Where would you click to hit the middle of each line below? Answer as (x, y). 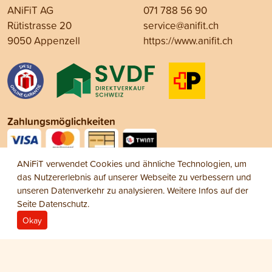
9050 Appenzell (44, 41)
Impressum (29, 250)
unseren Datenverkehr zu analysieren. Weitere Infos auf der (133, 190)
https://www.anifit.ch (188, 41)
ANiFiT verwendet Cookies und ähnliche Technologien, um (132, 164)
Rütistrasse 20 (39, 25)
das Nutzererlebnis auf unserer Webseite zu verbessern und (134, 177)
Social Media (36, 169)
